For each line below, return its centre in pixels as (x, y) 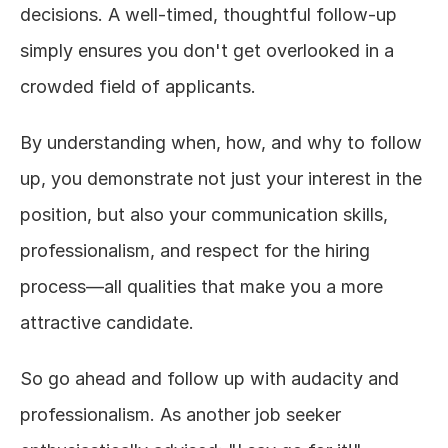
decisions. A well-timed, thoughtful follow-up (208, 14)
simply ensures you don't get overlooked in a (207, 50)
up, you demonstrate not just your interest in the (221, 178)
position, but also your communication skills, (204, 214)
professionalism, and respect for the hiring (195, 250)
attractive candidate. (107, 322)
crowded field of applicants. (138, 86)
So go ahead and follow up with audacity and (209, 378)
